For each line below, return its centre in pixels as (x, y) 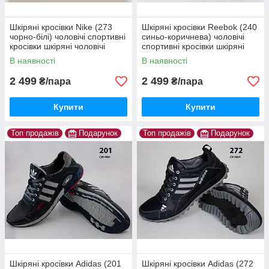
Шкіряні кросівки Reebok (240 (199, 27)
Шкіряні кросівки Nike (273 (61, 27)
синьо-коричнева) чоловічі (193, 37)
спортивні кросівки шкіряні (193, 47)
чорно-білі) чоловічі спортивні (68, 37)
